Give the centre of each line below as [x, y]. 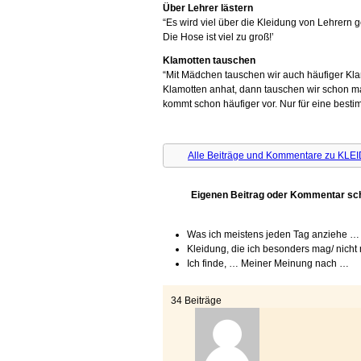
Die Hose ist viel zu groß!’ [218, 37]
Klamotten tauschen [209, 60]
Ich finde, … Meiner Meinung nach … [268, 263]
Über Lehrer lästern [208, 8]
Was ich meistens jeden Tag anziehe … [273, 234]
